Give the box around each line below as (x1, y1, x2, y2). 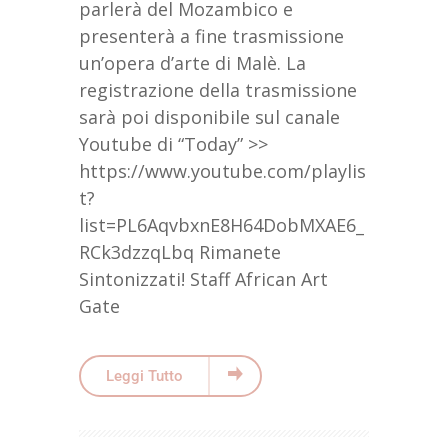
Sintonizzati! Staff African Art (79, 266, 328, 291)
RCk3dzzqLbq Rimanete (79, 239, 281, 264)
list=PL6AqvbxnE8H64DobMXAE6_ (79, 212, 364, 237)
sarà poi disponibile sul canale (79, 104, 345, 129)
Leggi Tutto (106, 366, 183, 385)
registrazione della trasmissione (79, 77, 357, 102)
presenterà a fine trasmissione (79, 23, 344, 48)
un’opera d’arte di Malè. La (79, 50, 306, 75)
